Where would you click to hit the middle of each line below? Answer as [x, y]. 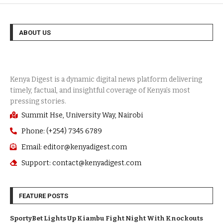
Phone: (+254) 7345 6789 [61, 131]
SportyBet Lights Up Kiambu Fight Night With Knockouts [107, 218]
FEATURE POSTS [44, 196]
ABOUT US [35, 32]
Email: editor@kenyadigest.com [74, 147]
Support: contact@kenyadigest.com [81, 163]
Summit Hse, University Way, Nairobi [82, 115]
